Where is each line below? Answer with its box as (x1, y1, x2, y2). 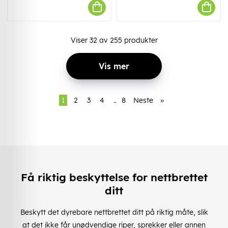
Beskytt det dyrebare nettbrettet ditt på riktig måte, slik (20, 207, 208, 217)
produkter (122, 35, 158, 45)
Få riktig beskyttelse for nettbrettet (20, 170, 208, 184)
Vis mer (99, 61, 129, 71)
